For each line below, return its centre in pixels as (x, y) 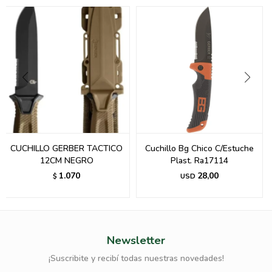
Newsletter (136, 241)
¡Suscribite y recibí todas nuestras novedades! (136, 259)
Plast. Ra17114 (199, 161)
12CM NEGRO (66, 161)
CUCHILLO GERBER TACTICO (66, 149)
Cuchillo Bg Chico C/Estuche (199, 149)
